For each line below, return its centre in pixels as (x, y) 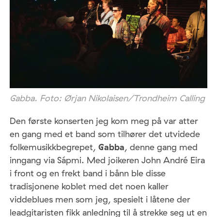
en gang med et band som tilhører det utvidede (105, 134)
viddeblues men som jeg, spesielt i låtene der (100, 200)
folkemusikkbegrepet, (54, 147)
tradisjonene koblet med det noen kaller (89, 186)
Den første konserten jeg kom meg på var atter (104, 121)
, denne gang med (161, 147)
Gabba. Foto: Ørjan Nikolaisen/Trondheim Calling (107, 98)
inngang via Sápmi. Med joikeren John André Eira (107, 160)
